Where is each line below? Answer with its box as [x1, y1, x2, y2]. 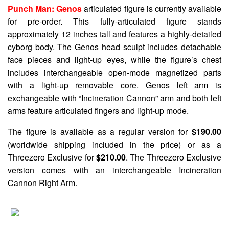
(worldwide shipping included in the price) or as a [8, 138, 221, 150]
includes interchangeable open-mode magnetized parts [8, 66, 221, 78]
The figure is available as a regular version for [8, 125, 192, 138]
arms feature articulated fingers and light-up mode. [8, 104, 191, 117]
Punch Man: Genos [8, 2, 82, 14]
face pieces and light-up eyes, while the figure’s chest [8, 53, 221, 65]
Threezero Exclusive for [8, 151, 96, 163]
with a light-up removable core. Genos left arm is [8, 79, 221, 91]
